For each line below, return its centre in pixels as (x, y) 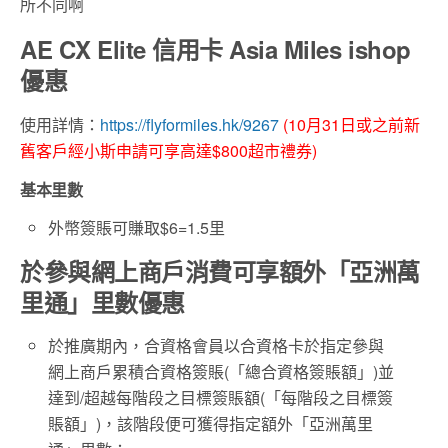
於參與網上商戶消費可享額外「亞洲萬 (220, 271)
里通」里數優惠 (102, 302)
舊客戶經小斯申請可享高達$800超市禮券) (168, 151)
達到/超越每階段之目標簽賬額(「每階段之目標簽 (221, 398)
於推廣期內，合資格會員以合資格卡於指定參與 (216, 346)
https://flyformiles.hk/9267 (191, 125)
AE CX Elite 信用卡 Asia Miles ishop (215, 49)
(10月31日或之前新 (351, 125)
